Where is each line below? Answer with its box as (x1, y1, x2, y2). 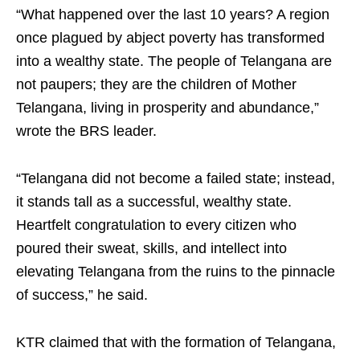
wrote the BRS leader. (16, 123, 157, 139)
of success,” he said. (16, 287, 148, 303)
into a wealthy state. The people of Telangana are (16, 53, 332, 69)
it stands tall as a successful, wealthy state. (16, 194, 292, 210)
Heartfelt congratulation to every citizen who (16, 217, 297, 233)
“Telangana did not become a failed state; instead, (16, 170, 335, 186)
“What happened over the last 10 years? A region (16, 6, 329, 22)
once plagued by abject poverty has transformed (16, 30, 325, 46)
